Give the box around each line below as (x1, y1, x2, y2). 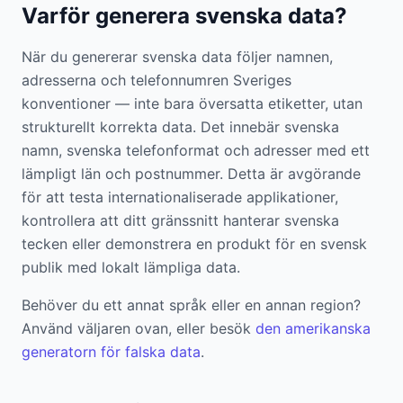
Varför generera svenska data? (22, 3, 347, 29)
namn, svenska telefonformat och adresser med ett (22, 141, 370, 159)
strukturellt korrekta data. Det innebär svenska (22, 118, 339, 136)
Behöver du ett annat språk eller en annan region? (22, 296, 361, 314)
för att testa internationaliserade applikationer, (22, 188, 338, 206)
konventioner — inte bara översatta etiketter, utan (22, 94, 363, 112)
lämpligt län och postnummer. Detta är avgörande (22, 165, 361, 183)
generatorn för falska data (22, 343, 201, 361)
